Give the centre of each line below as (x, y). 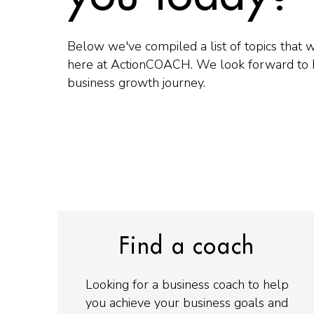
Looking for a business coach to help (187, 284)
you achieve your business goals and (187, 302)
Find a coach (187, 246)
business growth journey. (136, 83)
